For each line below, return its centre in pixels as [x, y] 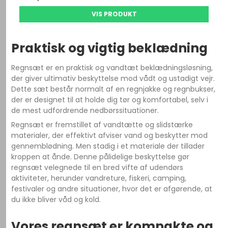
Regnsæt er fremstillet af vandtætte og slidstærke [102, 125]
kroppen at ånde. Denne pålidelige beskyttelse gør [101, 157]
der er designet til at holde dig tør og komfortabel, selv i [110, 100]
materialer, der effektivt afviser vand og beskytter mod [110, 135]
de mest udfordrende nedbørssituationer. [85, 110]
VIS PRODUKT [114, 14]
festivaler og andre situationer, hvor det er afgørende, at [112, 189]
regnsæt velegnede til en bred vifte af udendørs [97, 167]
